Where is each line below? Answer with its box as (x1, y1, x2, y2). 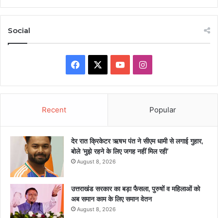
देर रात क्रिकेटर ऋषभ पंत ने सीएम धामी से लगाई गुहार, (71, 136, 203, 145)
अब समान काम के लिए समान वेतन (71, 195, 152, 204)
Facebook (79, 58, 120, 69)
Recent (42, 105, 66, 114)
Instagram (145, 58, 188, 69)
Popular (149, 105, 176, 114)
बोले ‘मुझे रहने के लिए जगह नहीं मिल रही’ (71, 146, 168, 156)
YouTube (124, 58, 160, 69)
